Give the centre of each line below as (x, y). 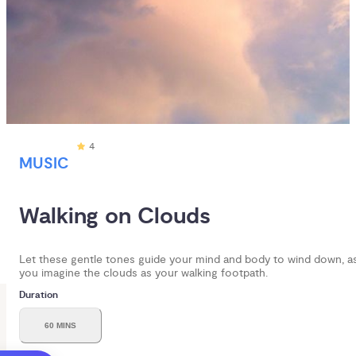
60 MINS (61, 326)
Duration (39, 296)
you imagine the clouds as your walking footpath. (143, 273)
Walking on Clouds (115, 217)
